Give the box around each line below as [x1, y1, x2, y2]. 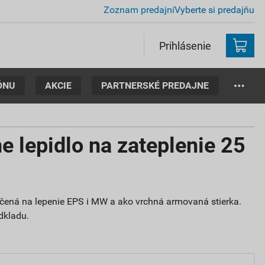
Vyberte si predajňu [174, 4, 254, 15]
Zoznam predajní [104, 4, 174, 15]
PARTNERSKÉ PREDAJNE [101, 79, 209, 91]
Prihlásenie [159, 39, 211, 52]
